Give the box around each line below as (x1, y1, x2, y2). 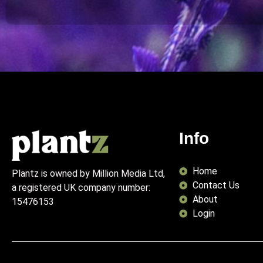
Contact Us (192, 179, 240, 191)
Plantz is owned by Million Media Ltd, (12, 167, 165, 179)
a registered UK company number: (12, 181, 150, 193)
